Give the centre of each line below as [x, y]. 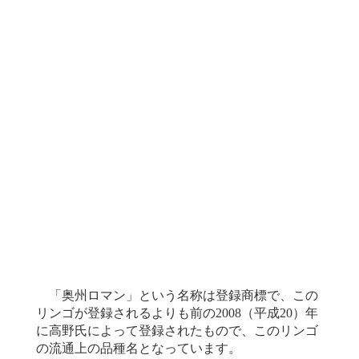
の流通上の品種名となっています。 [139, 348]
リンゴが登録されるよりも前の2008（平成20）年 [177, 313]
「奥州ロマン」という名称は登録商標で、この [177, 295]
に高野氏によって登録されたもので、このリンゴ [177, 331]
